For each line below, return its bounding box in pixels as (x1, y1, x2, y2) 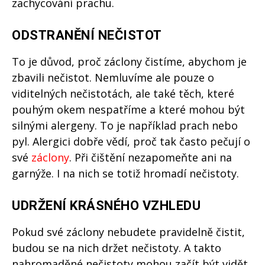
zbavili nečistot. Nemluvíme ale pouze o (12, 70, 214, 85)
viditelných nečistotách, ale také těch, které (12, 86, 234, 101)
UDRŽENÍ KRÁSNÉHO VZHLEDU (12, 198, 201, 214)
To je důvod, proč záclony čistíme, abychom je (12, 54, 247, 69)
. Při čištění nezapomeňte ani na (69, 150, 232, 165)
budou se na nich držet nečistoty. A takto (12, 241, 221, 256)
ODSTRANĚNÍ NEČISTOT (12, 28, 162, 43)
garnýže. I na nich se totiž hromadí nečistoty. (12, 166, 239, 181)
